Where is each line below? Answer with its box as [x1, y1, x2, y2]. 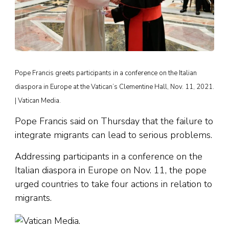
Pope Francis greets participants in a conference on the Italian [15, 68, 197, 78]
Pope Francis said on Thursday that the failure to [15, 115, 213, 128]
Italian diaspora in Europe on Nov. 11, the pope [15, 164, 207, 177]
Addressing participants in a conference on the [15, 150, 202, 163]
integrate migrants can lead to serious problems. [15, 129, 212, 142]
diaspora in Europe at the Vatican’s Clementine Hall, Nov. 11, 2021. [15, 82, 214, 92]
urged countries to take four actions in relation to [15, 178, 212, 191]
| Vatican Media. [15, 96, 61, 106]
